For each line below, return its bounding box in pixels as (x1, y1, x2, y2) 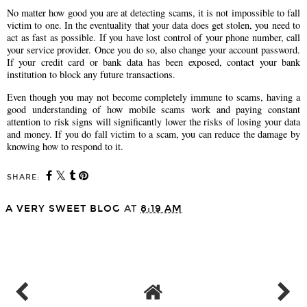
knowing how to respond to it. (7, 139, 123, 153)
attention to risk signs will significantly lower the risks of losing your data (7, 114, 300, 128)
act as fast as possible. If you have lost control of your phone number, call (7, 31, 300, 45)
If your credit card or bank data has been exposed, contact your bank (7, 56, 300, 69)
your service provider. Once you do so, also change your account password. (7, 43, 300, 57)
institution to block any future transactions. (7, 68, 175, 82)
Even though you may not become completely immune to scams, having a (7, 90, 300, 103)
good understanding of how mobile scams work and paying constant (7, 102, 300, 116)
